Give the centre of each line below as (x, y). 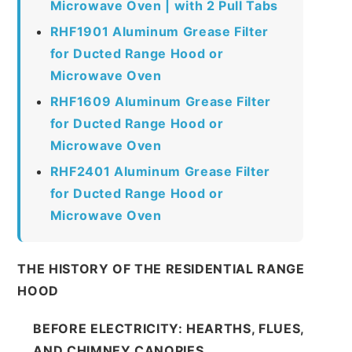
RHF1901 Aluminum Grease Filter (159, 31)
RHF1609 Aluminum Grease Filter (160, 101)
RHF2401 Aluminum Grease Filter (160, 171)
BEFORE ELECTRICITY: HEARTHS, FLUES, (169, 328)
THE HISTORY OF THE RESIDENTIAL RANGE (161, 268)
